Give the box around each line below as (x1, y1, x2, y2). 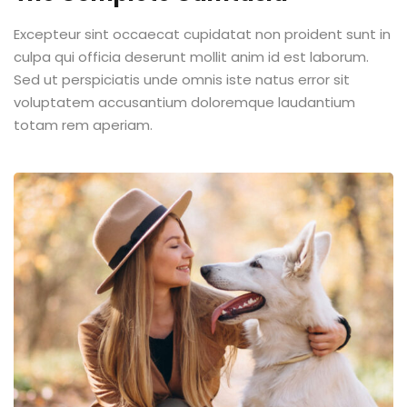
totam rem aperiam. (14, 114, 153, 134)
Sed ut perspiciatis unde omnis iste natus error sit (14, 69, 350, 89)
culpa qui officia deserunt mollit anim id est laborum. (14, 46, 369, 66)
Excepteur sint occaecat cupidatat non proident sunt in (14, 24, 391, 44)
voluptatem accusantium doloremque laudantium (14, 92, 355, 112)
